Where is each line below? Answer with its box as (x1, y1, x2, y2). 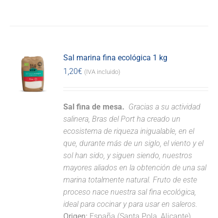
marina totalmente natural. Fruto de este (63, 175, 198, 184)
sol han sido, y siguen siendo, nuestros (63, 151, 193, 160)
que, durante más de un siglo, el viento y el (63, 139, 204, 148)
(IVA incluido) (84, 68, 121, 75)
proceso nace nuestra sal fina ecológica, (63, 187, 197, 197)
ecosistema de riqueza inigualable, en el (63, 127, 195, 136)
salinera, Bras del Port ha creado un (63, 114, 181, 124)
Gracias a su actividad (128, 102, 201, 111)
